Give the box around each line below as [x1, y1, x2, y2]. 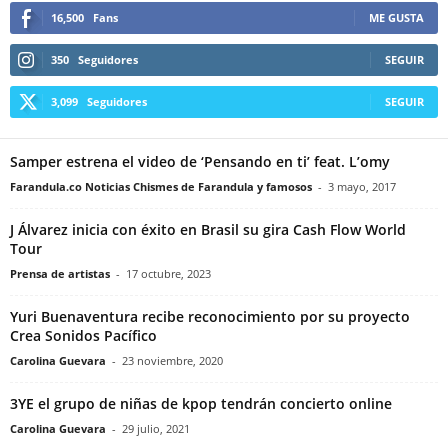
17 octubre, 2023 [126, 266, 211, 282]
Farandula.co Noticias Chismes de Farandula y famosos [10, 179, 312, 195]
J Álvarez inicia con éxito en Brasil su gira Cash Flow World [10, 220, 406, 240]
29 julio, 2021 [122, 421, 190, 437]
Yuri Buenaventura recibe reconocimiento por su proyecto [10, 307, 410, 327]
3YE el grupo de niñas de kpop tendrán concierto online [10, 394, 392, 414]
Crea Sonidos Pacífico [10, 326, 157, 346]
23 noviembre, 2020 [122, 353, 223, 369]
